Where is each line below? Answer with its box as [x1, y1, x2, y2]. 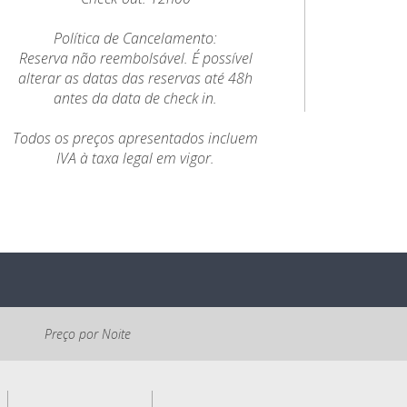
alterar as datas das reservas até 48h [18, 68, 253, 88]
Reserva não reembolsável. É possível [18, 48, 253, 68]
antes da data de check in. [54, 88, 218, 108]
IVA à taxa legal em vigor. [56, 148, 215, 168]
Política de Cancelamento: [54, 28, 218, 48]
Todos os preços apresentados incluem [13, 128, 259, 148]
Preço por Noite [44, 325, 131, 342]
